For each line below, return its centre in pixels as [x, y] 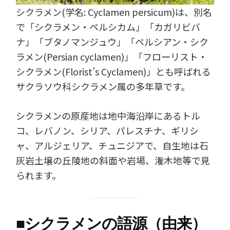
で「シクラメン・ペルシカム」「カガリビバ [108, 26]
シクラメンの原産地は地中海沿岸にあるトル [108, 115]
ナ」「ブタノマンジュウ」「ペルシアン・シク [112, 41]
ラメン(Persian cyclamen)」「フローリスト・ [112, 56]
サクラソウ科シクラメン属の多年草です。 [103, 86]
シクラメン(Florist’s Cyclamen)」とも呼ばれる [114, 71]
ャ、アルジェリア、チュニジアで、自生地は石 [112, 145]
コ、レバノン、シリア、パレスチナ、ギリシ [108, 130]
